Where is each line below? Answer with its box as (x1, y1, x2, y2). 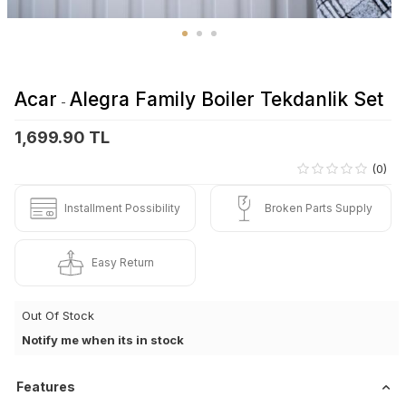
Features (16, 378, 75, 394)
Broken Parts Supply (264, 200, 372, 215)
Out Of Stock (22, 307, 94, 323)
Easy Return (91, 255, 154, 269)
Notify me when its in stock (22, 332, 184, 347)
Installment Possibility (64, 200, 180, 215)
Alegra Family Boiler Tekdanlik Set (70, 87, 383, 111)
